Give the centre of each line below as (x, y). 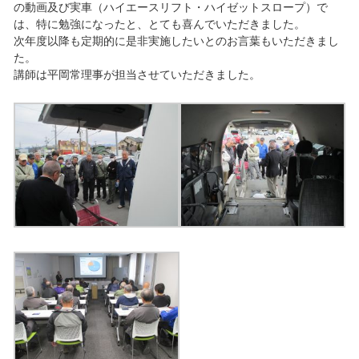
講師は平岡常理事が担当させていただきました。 (137, 75)
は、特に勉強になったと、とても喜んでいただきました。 (159, 24)
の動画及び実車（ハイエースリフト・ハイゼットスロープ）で (171, 8)
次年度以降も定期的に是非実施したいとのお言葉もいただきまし (176, 41)
